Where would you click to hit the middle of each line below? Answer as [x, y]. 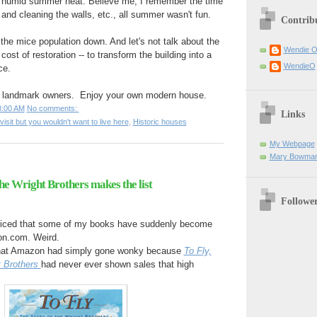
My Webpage [292, 143]
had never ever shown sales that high [117, 264]
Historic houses [160, 122]
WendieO [299, 65]
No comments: [53, 109]
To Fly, [197, 251]
